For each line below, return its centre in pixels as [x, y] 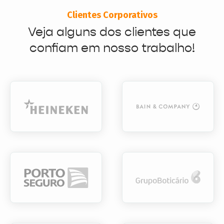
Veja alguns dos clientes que [112, 32]
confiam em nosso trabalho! [112, 48]
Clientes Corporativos [112, 15]
